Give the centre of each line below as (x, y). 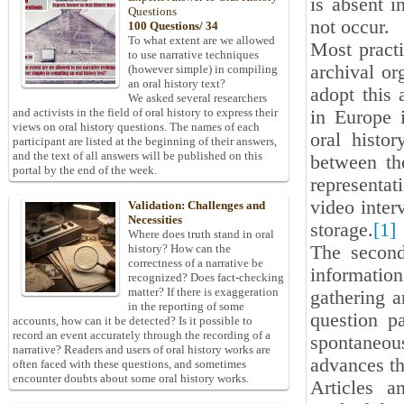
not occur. (350, 27)
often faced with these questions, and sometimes (129, 364)
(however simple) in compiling (203, 69)
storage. (342, 230)
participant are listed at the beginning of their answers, (145, 142)
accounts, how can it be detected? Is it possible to (133, 321)
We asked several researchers (197, 98)
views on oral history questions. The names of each (136, 127)
